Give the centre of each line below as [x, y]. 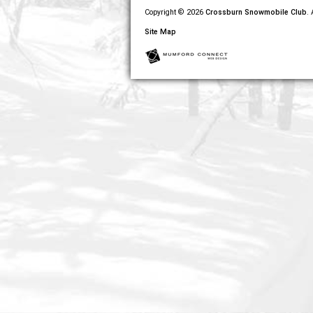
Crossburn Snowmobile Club [256, 12]
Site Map [160, 32]
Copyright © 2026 [175, 12]
